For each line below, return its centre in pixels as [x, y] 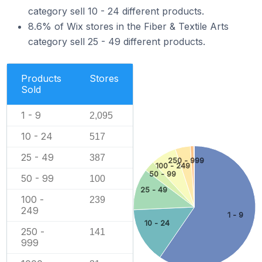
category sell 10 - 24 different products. [116, 11]
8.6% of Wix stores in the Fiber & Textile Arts [128, 26]
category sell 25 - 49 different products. [117, 42]
